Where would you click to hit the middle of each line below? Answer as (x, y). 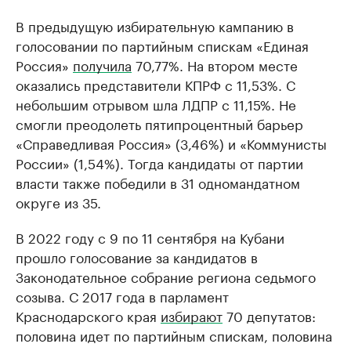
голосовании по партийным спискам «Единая (162, 45)
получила (102, 65)
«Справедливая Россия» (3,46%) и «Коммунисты (171, 143)
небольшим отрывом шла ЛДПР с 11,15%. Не (156, 104)
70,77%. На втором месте (215, 65)
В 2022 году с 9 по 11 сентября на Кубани (150, 237)
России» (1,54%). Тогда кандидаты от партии (159, 163)
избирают (192, 315)
